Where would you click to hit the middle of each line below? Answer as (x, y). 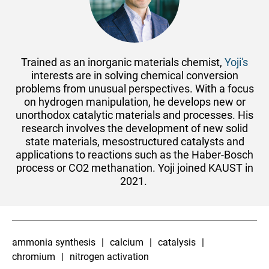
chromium (34, 257)
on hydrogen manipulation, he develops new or (134, 102)
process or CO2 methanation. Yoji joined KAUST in (134, 168)
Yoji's (236, 62)
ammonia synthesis (54, 242)
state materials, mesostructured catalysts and (134, 141)
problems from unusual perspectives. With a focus (134, 89)
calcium (127, 242)
